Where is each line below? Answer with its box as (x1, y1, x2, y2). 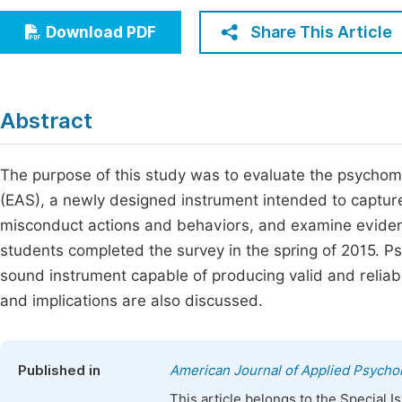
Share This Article (250, 22, 392, 41)
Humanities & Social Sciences (26, 42, 230, 59)
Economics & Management (26, 9, 212, 26)
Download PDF (46, 23, 156, 41)
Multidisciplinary (26, 75, 142, 92)
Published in (18, 363, 100, 379)
